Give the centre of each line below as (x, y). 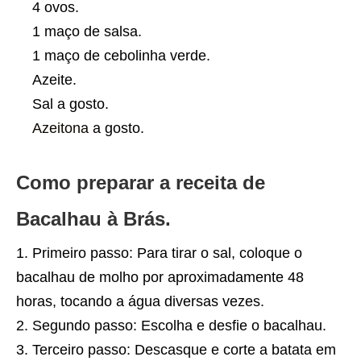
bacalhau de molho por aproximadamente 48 (160, 278)
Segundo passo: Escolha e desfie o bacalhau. (179, 326)
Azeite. (54, 80)
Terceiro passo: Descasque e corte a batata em (184, 350)
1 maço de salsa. (87, 32)
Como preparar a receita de (141, 183)
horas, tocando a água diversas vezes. (140, 302)
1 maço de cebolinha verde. (121, 56)
